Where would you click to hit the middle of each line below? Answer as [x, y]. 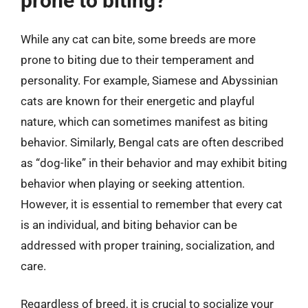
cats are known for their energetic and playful [137, 101]
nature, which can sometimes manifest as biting [144, 121]
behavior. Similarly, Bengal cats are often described [152, 142]
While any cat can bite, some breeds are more [138, 39]
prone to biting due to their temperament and [137, 59]
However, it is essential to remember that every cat [152, 204]
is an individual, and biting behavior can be [129, 224]
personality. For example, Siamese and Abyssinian [149, 80]
